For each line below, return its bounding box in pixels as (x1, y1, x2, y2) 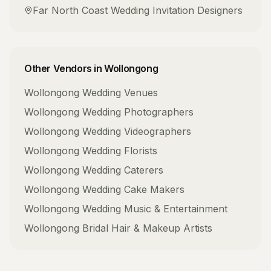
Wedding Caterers (82, 164, 163, 176)
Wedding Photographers (82, 106, 194, 118)
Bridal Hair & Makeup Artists (82, 222, 212, 234)
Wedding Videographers (82, 125, 191, 137)
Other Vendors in (24, 62, 105, 74)
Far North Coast (33, 4, 108, 16)
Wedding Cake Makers (82, 183, 184, 195)
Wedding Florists (82, 145, 157, 157)
